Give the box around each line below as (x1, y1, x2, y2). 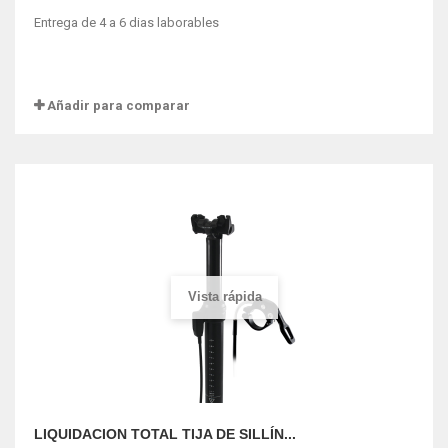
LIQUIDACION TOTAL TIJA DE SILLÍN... (34, 426, 296, 442)
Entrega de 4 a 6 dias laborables (34, 15, 222, 30)
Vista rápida (187, 288, 262, 304)
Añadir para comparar (47, 98, 190, 113)
